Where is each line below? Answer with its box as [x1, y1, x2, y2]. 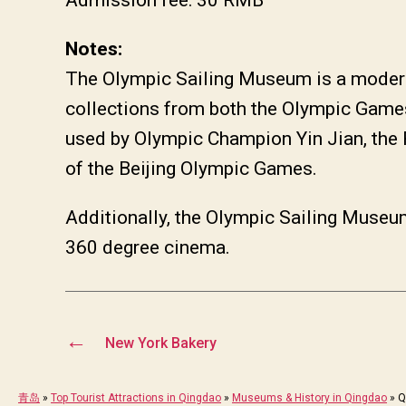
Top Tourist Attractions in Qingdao [51, 391, 221, 404]
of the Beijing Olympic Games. [65, 157, 317, 179]
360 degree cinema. [65, 236, 230, 258]
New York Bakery [104, 333, 217, 352]
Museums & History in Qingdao [232, 391, 387, 404]
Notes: [65, 37, 122, 60]
